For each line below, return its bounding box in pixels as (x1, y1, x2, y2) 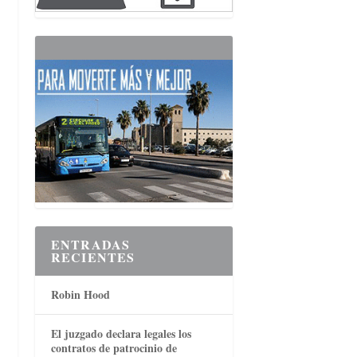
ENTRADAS (50, 235, 131, 254)
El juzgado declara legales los (50, 325, 191, 343)
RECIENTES (50, 248, 135, 267)
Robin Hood (50, 286, 110, 304)
